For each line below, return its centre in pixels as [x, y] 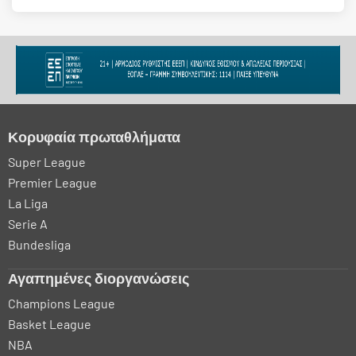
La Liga [28, 203]
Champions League [62, 303]
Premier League [52, 182]
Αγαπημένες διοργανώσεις [99, 278]
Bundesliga [39, 244]
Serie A [28, 223]
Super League [47, 161]
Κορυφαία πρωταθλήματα [94, 136]
